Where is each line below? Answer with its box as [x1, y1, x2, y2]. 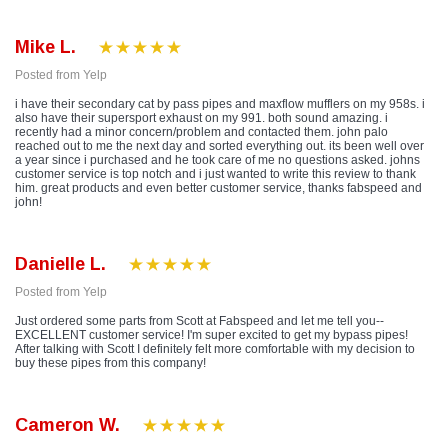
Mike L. [15, 37, 76, 58]
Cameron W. [15, 415, 120, 436]
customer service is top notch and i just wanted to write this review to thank [15, 167, 416, 182]
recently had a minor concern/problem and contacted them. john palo [15, 125, 388, 140]
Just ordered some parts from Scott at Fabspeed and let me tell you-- [15, 314, 384, 329]
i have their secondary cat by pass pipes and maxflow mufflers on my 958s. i [15, 97, 425, 112]
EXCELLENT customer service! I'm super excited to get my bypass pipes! [15, 328, 408, 343]
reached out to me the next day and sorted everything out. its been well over [15, 139, 424, 154]
